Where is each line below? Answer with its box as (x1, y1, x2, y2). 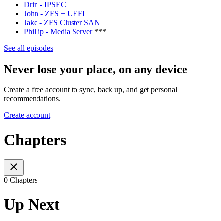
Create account (4, 111, 50, 120)
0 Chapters (4, 176, 37, 184)
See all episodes (4, 43, 53, 52)
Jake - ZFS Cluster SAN (24, 18, 100, 27)
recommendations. (4, 94, 61, 103)
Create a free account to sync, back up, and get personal (4, 85, 177, 94)
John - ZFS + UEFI (24, 9, 85, 18)
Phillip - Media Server (24, 27, 92, 36)
